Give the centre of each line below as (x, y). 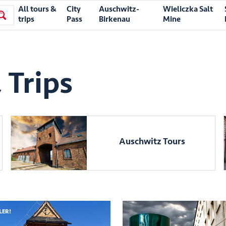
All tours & (38, 9)
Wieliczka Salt (188, 9)
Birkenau (115, 19)
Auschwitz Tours (152, 141)
